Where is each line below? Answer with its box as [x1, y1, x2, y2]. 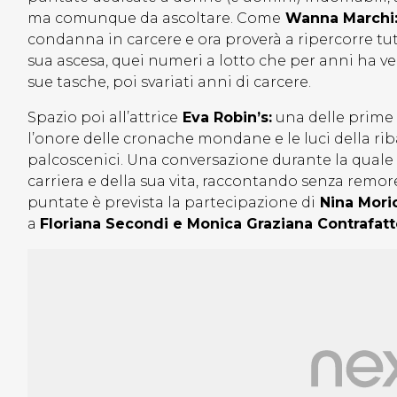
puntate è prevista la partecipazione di [27, 194, 315, 212]
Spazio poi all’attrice [27, 109, 178, 127]
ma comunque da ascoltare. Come [27, 10, 281, 27]
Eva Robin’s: [178, 109, 272, 127]
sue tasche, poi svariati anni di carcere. [27, 74, 318, 91]
